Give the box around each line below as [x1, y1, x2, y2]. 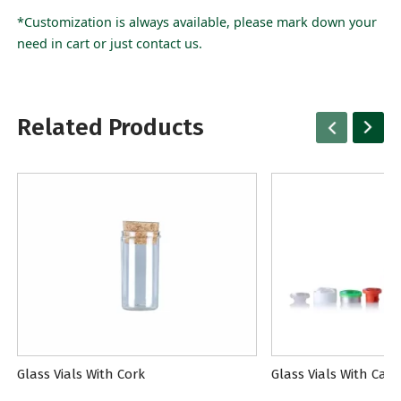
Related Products [17, 113, 205, 141]
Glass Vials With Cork [17, 366, 146, 383]
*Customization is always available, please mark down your [17, 13, 378, 30]
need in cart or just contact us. [17, 34, 203, 52]
